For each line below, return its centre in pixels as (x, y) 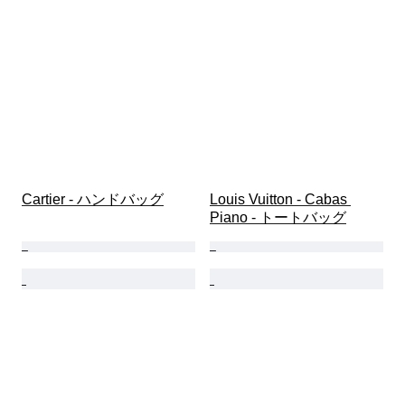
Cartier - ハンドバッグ (93, 200)
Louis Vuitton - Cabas (280, 200)
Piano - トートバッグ (278, 218)
